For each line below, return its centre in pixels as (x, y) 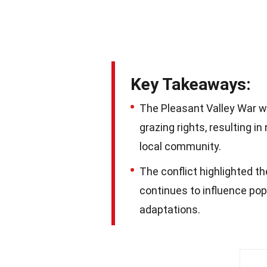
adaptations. (170, 209)
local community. (180, 146)
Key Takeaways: (191, 84)
